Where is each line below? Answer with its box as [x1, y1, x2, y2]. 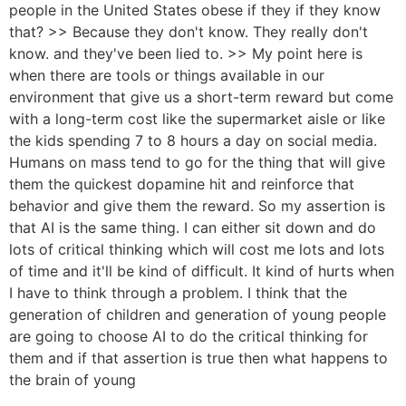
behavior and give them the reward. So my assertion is [9, 196, 385, 215]
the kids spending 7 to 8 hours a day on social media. [9, 130, 377, 150]
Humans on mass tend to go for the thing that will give [9, 152, 385, 171]
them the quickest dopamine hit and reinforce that [9, 174, 354, 193]
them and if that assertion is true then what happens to [9, 348, 388, 367]
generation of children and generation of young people [9, 304, 386, 324]
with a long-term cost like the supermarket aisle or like [9, 109, 385, 128]
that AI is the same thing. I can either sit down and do [9, 217, 376, 237]
